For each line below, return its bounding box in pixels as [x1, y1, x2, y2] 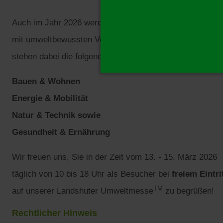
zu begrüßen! [163, 186, 214, 196]
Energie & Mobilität [12, 93, 88, 103]
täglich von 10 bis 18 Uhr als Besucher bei [12, 169, 172, 179]
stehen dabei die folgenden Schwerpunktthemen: [12, 51, 192, 61]
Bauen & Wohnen [12, 76, 80, 86]
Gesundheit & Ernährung [12, 127, 110, 137]
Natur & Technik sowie [12, 110, 101, 120]
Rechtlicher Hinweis [12, 208, 97, 218]
